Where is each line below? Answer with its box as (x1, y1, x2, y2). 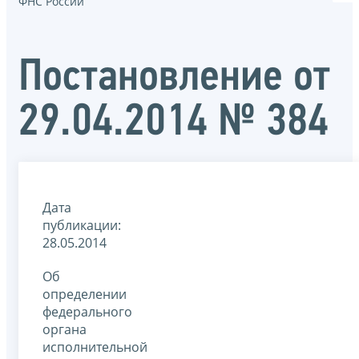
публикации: (42, 216, 121, 234)
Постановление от (18, 55, 330, 101)
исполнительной (42, 337, 147, 356)
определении (42, 284, 127, 303)
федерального (42, 302, 132, 321)
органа (42, 320, 87, 338)
